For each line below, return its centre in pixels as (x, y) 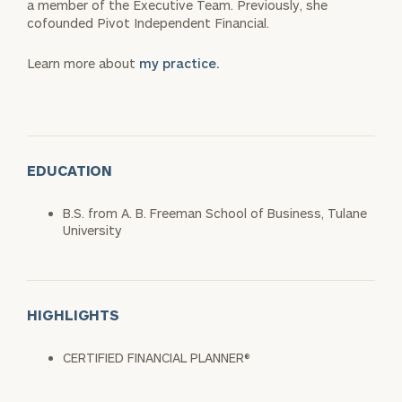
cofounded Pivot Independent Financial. (148, 22)
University (92, 230)
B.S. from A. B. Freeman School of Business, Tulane (215, 213)
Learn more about (83, 63)
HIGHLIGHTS (74, 314)
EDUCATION (70, 170)
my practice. (179, 63)
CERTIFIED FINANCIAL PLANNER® (157, 357)
